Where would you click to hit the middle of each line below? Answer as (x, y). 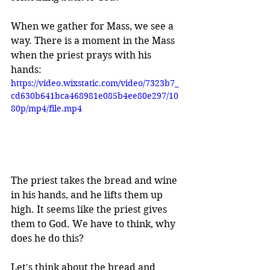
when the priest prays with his (82, 55)
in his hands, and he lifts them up (88, 195)
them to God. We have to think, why (94, 224)
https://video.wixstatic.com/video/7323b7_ (95, 83)
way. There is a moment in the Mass (94, 41)
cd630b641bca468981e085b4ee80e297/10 (95, 96)
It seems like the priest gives (103, 209)
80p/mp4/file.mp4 (46, 108)
